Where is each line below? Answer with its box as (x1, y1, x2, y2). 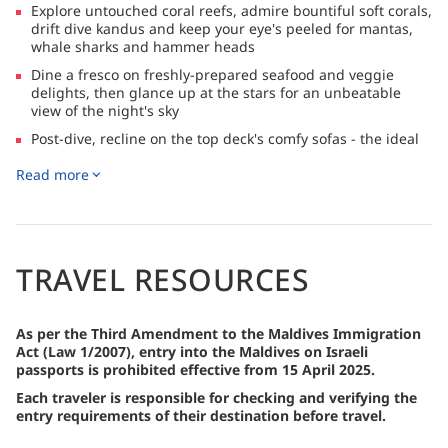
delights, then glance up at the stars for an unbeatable (31, 82, 401, 102)
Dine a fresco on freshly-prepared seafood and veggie (31, 64, 394, 84)
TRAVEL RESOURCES (16, 258, 309, 300)
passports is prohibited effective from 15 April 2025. (16, 359, 375, 379)
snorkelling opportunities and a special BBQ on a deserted (31, 220, 424, 240)
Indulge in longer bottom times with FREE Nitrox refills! (31, 174, 401, 194)
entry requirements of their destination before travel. (16, 405, 386, 425)
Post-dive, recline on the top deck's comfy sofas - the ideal (31, 128, 419, 148)
